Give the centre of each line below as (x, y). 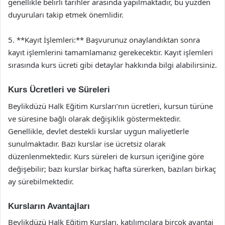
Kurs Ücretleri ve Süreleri (59, 90)
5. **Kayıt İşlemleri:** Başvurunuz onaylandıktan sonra (104, 40)
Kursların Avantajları (49, 206)
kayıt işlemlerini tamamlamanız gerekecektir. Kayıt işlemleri (110, 52)
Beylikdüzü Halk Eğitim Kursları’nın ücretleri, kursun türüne (110, 106)
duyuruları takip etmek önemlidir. (66, 15)
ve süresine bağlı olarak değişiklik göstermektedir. (94, 118)
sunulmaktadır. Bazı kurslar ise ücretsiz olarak (87, 143)
